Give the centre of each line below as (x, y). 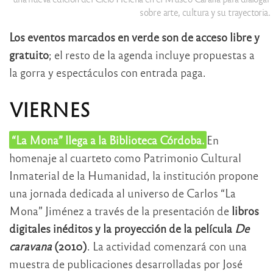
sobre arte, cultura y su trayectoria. (205, 12)
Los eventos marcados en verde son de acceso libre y (134, 37)
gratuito (29, 55)
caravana (30, 246)
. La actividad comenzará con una (167, 246)
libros (245, 211)
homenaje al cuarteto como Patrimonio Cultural (125, 158)
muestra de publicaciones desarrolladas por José (126, 264)
